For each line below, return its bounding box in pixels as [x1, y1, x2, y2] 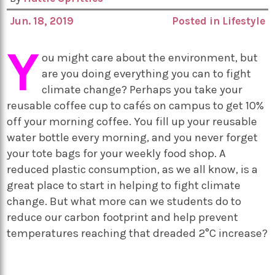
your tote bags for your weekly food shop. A [7, 146, 227, 160]
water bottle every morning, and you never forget [7, 130, 258, 144]
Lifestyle [222, 14, 265, 27]
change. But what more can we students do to [7, 194, 242, 208]
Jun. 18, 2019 [10, 14, 74, 27]
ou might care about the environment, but [42, 50, 258, 64]
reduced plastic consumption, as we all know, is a [7, 162, 258, 176]
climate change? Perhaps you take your [42, 82, 243, 96]
